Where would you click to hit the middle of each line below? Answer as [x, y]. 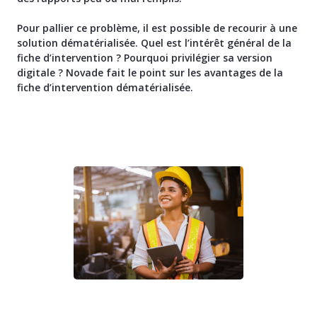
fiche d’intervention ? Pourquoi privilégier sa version [145, 58]
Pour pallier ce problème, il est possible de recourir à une [157, 28]
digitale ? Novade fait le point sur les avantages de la [150, 73]
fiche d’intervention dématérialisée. [105, 88]
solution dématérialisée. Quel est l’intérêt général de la [154, 43]
